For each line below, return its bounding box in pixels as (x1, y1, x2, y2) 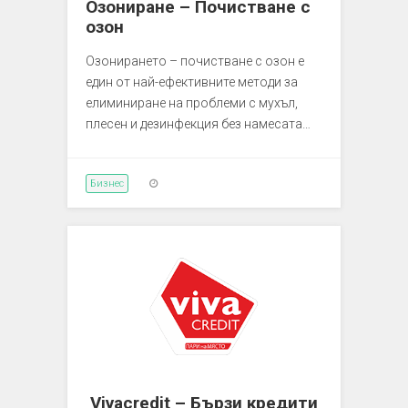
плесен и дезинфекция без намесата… (86, 116, 311, 131)
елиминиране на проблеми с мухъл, (86, 95, 298, 110)
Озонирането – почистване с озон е (86, 53, 304, 68)
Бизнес (90, 177, 124, 189)
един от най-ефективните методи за (86, 74, 298, 89)
